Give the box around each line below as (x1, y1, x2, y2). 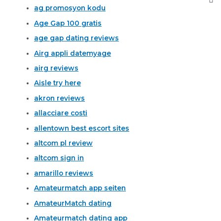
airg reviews (34, 64, 79, 72)
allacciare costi (34, 109, 88, 117)
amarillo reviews (34, 169, 94, 177)
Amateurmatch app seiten (34, 184, 126, 192)
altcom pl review (34, 139, 93, 147)
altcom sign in (34, 154, 84, 162)
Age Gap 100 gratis (34, 19, 102, 27)
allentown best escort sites (34, 124, 130, 132)
